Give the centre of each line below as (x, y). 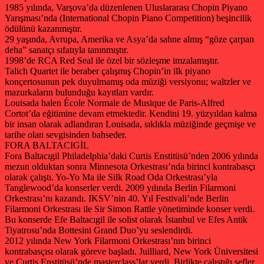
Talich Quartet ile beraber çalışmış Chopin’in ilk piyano (108, 71)
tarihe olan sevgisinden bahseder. (66, 134)
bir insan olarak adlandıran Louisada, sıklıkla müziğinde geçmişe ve (130, 124)
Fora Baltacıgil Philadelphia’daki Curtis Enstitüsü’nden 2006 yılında (131, 156)
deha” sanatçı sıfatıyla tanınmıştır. (67, 49)
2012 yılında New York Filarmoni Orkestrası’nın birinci (108, 240)
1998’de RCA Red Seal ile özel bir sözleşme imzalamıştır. (112, 60)
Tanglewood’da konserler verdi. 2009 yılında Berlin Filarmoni (120, 187)
